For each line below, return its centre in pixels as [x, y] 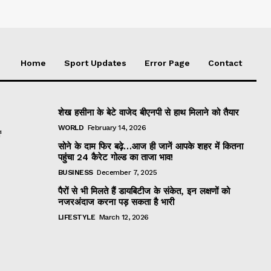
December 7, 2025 [127, 172]
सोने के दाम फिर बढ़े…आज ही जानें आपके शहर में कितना [150, 146]
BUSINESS [75, 172]
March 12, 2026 [124, 217]
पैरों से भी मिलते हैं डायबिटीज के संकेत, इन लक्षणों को [144, 191]
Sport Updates [95, 63]
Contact [225, 63]
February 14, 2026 [117, 127]
